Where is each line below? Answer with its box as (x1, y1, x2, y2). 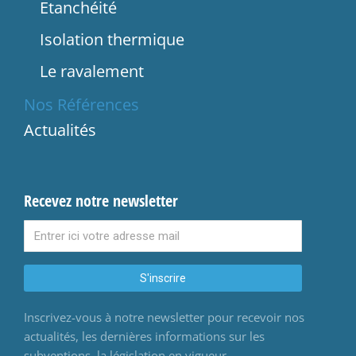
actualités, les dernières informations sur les (24, 328, 265, 345)
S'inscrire (140, 272, 186, 285)
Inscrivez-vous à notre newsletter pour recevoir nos (24, 309, 304, 326)
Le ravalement (40, 60, 144, 83)
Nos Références (24, 94, 139, 116)
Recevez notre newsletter (24, 190, 178, 212)
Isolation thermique (40, 29, 184, 51)
